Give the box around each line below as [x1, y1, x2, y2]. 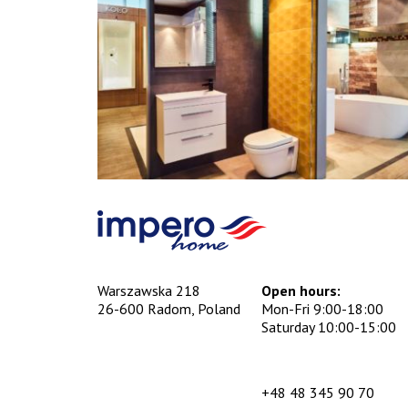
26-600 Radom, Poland [97, 300, 240, 319]
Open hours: [261, 281, 341, 301]
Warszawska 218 [97, 281, 200, 301]
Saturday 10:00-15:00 [261, 318, 396, 337]
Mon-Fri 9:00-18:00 [261, 300, 383, 319]
